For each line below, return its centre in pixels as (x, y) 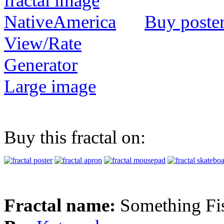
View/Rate (43, 43)
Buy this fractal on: (75, 137)
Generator (41, 65)
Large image (50, 86)
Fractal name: (62, 205)
